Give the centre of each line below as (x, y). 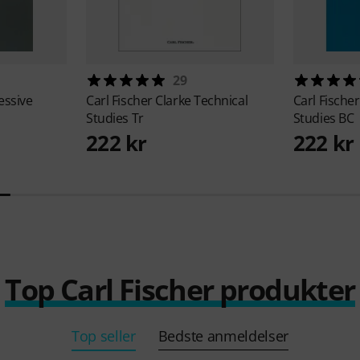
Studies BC (323, 118)
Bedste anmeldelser (223, 335)
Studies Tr (115, 118)
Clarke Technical (202, 100)
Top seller (103, 335)
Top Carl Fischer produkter (180, 289)
